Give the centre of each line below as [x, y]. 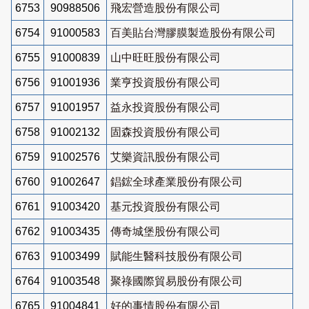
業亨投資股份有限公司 [166, 82]
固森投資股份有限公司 [166, 132]
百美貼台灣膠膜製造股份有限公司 [193, 32]
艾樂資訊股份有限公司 [166, 157]
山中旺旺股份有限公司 [166, 57]
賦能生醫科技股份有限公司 [177, 256]
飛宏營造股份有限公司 [166, 8]
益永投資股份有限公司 [166, 107]
